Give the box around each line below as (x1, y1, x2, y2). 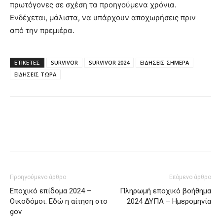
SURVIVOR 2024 (89, 59, 129, 66)
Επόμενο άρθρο (169, 174, 211, 181)
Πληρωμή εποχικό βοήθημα (120, 186, 211, 195)
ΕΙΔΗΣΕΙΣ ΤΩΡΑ (14, 71, 56, 78)
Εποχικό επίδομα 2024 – (10, 186, 91, 195)
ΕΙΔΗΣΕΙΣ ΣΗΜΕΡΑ (140, 59, 189, 66)
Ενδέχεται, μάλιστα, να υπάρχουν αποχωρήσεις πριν (10, 13, 196, 22)
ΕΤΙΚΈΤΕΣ (14, 59, 40, 66)
